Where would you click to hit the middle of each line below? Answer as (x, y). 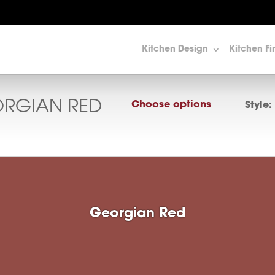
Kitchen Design (175, 49)
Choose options (171, 105)
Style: (258, 106)
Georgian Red (137, 214)
